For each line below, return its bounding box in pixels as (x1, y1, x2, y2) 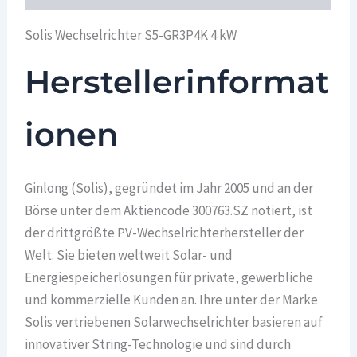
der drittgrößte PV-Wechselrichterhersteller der (25, 223, 304, 241)
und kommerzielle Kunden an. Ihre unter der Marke (25, 290, 319, 308)
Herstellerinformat (25, 61, 330, 101)
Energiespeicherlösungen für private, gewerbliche (25, 268, 314, 286)
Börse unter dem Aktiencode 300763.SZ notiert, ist (25, 201, 313, 219)
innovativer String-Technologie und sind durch (25, 335, 292, 353)
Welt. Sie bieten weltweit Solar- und (25, 245, 233, 264)
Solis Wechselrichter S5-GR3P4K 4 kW (25, 25, 237, 44)
